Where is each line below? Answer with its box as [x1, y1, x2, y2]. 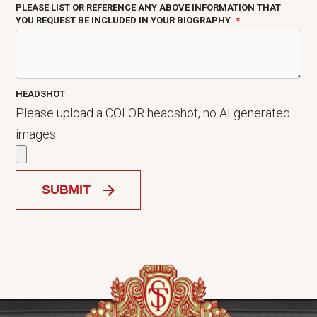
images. [16, 127, 59, 142]
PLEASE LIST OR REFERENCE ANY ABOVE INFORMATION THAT [16, 2, 282, 13]
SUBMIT [42, 183, 91, 197]
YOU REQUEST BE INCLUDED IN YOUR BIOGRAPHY [16, 15, 234, 26]
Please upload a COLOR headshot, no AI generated [16, 105, 291, 121]
